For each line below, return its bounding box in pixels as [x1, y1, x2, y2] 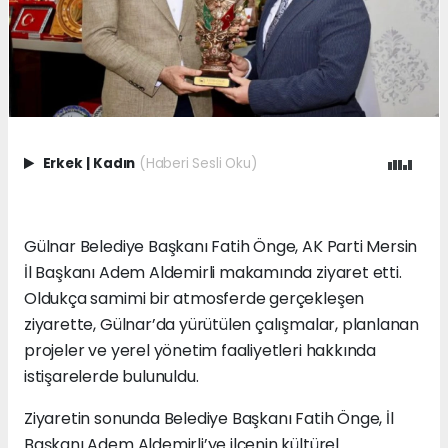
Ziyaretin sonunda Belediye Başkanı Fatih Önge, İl [24, 407, 394, 431]
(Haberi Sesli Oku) [138, 154, 257, 174]
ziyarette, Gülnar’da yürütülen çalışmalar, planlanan [24, 313, 420, 337]
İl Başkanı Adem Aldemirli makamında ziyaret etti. [24, 261, 402, 285]
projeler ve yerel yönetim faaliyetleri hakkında [24, 339, 376, 363]
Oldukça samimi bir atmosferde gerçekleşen [24, 287, 365, 311]
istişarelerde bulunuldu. [24, 365, 199, 389]
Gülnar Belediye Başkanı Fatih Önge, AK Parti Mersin [24, 235, 418, 259]
